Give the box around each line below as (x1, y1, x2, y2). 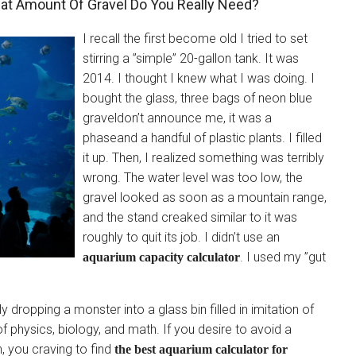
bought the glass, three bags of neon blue (83, 91, 312, 106)
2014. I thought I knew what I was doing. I (83, 71, 315, 86)
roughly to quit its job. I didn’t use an (83, 230, 280, 245)
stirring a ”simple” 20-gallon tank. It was (83, 51, 299, 66)
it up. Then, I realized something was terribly (83, 150, 324, 165)
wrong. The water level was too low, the (83, 170, 303, 185)
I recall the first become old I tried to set (83, 31, 308, 46)
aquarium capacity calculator (83, 250, 240, 264)
